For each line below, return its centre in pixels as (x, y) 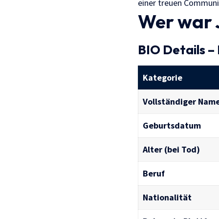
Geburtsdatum (172, 125)
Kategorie (163, 77)
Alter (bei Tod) (171, 149)
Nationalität (167, 197)
